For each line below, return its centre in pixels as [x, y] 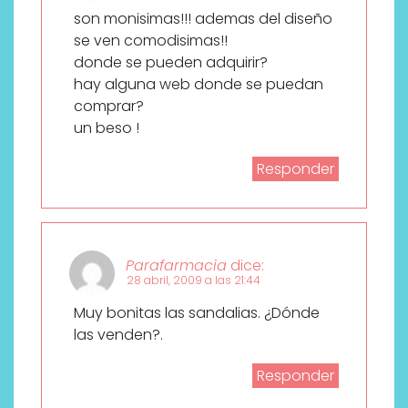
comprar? [109, 106]
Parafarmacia [176, 265]
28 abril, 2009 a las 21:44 [194, 280]
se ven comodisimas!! [151, 40]
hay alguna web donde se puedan [199, 84]
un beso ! [107, 127]
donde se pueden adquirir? [171, 62]
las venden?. [118, 334]
